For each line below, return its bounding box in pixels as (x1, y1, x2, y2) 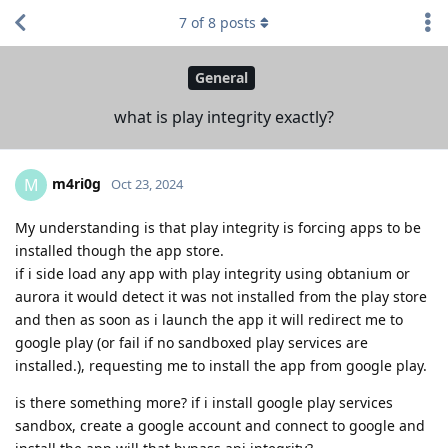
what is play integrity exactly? (114, 105, 334, 128)
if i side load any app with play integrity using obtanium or (15, 263, 410, 283)
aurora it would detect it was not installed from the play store (15, 286, 427, 306)
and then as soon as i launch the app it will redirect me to (15, 309, 403, 329)
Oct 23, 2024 (111, 174, 183, 193)
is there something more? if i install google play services (15, 392, 393, 412)
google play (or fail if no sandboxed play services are (15, 332, 368, 352)
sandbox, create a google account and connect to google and (15, 415, 425, 435)
